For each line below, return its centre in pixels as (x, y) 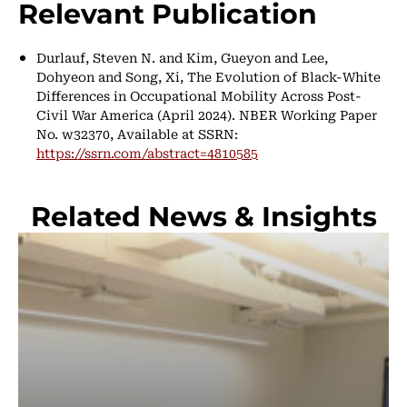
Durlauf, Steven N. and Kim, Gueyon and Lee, (182, 57)
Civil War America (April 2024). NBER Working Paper (207, 114)
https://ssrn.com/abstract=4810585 (147, 152)
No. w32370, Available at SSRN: (137, 133)
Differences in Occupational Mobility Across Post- (199, 95)
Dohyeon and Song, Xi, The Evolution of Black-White (208, 76)
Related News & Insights (203, 215)
